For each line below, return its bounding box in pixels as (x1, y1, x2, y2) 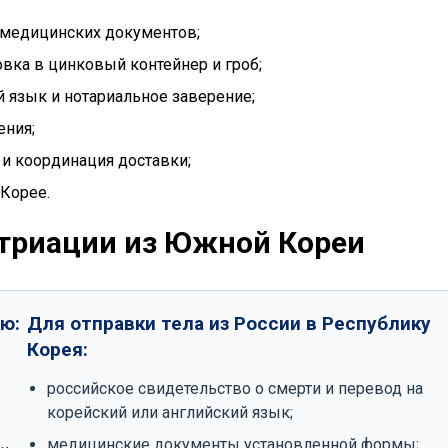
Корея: (26, 338, 88, 361)
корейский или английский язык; (46, 403, 293, 422)
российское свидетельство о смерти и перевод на (46, 379, 423, 398)
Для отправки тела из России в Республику (26, 312, 431, 335)
